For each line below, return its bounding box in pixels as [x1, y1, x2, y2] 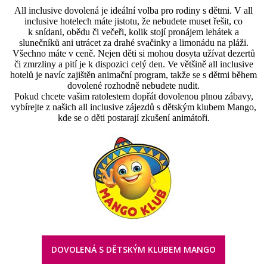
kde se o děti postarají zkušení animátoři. [57, 112, 210, 123]
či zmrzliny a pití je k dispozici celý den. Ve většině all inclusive [14, 58, 253, 69]
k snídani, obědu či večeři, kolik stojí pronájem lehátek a [28, 26, 239, 37]
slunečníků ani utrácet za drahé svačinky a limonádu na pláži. [18, 37, 249, 48]
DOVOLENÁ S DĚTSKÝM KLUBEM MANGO [51, 243, 216, 255]
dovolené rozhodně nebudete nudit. [67, 80, 200, 91]
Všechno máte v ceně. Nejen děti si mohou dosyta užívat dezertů [12, 48, 255, 58]
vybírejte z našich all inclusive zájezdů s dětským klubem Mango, [11, 101, 256, 112]
